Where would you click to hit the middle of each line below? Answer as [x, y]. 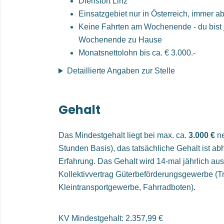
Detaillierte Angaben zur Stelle [121, 71]
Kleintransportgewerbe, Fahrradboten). [127, 187]
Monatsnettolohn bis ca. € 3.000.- [137, 53]
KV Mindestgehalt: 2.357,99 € [111, 218]
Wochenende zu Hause [120, 40]
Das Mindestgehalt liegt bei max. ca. [123, 135]
